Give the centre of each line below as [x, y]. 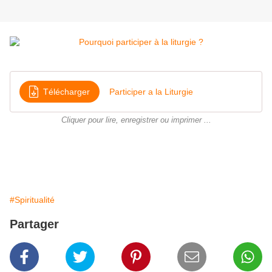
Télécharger [66, 91]
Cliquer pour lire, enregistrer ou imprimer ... [136, 121]
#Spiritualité [32, 200]
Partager [34, 224]
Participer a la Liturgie [151, 91]
